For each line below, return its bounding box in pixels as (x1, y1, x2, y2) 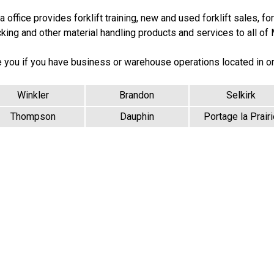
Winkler (17, 89, 50, 101)
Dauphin (119, 111, 154, 123)
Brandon (119, 89, 155, 101)
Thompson (10, 111, 56, 123)
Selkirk (226, 89, 256, 101)
